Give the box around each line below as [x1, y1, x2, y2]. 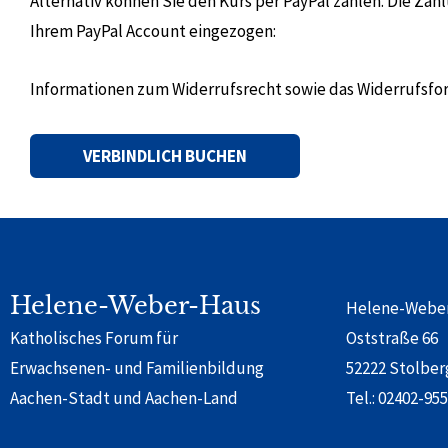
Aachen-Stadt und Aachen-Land [10, 387, 238, 409]
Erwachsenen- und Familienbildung [10, 357, 264, 379]
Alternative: [30, 192, 114, 214]
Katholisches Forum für [10, 327, 178, 349]
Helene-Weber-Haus [10, 291, 261, 320]
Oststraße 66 [346, 327, 438, 349]
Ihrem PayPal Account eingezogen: [30, 20, 276, 42]
